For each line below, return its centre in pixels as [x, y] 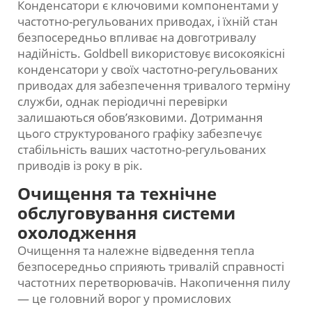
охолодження [77, 233]
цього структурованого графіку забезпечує [140, 134]
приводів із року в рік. [80, 166]
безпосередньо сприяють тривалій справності [151, 267]
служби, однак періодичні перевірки [123, 102]
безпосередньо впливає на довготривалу [137, 38]
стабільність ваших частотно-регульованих [142, 150]
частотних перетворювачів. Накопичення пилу [154, 283]
